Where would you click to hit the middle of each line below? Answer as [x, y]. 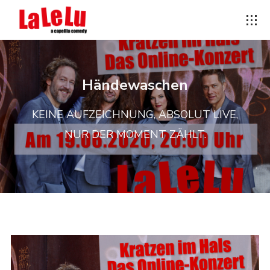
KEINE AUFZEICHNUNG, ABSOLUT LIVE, [135, 115]
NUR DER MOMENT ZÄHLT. [135, 134]
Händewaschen [135, 85]
